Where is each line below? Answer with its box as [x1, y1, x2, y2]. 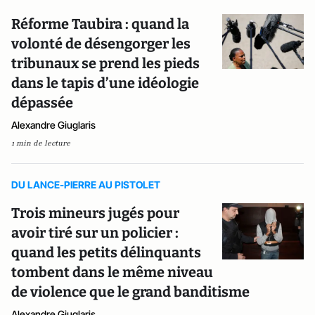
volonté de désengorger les [11, 35, 191, 52]
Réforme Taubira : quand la [11, 15, 189, 32]
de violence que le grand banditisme [11, 283, 250, 300]
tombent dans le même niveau [11, 264, 213, 281]
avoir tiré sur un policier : [11, 224, 179, 241]
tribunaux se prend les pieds [11, 55, 200, 72]
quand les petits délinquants [11, 244, 201, 261]
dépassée [11, 94, 73, 111]
